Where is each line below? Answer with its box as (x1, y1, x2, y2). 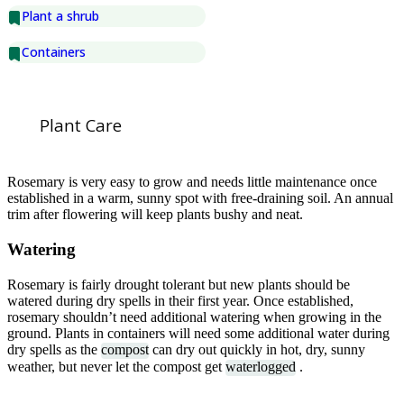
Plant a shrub (22, 6, 99, 24)
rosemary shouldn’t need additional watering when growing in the (7, 308, 381, 325)
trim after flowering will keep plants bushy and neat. (7, 207, 303, 223)
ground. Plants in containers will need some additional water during (7, 325, 390, 341)
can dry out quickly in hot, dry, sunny (149, 341, 365, 357)
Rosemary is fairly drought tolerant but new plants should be (7, 276, 350, 292)
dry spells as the (7, 341, 101, 357)
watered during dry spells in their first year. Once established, (7, 292, 353, 308)
